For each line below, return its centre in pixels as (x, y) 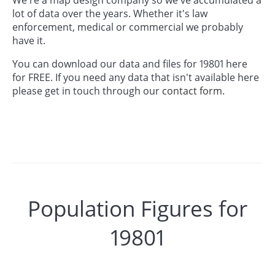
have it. (29, 40)
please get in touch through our (87, 91)
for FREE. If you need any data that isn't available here (136, 77)
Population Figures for (137, 209)
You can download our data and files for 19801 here (130, 64)
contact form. (193, 91)
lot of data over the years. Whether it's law (110, 13)
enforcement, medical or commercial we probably (128, 27)
